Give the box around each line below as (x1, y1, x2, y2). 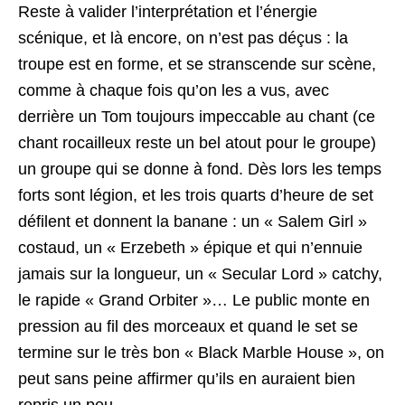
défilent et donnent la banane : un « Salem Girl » (18, 212, 367, 231)
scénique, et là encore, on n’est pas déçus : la (18, 28, 348, 47)
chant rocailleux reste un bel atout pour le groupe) (18, 133, 376, 152)
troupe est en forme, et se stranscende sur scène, (18, 54, 376, 73)
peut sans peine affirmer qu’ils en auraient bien (18, 369, 355, 388)
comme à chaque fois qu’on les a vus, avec (18, 80, 329, 99)
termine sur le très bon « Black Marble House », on (18, 343, 384, 362)
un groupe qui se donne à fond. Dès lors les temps (18, 159, 381, 178)
